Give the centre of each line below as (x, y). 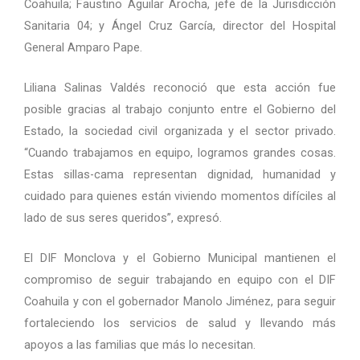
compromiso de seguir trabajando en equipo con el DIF (180, 280)
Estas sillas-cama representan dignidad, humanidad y (180, 175)
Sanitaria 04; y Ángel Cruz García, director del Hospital (180, 25)
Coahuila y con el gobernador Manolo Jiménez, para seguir (180, 302)
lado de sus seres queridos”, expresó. (123, 218)
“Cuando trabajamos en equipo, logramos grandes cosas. (180, 153)
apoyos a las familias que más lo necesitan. (140, 345)
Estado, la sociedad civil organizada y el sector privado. (180, 131)
